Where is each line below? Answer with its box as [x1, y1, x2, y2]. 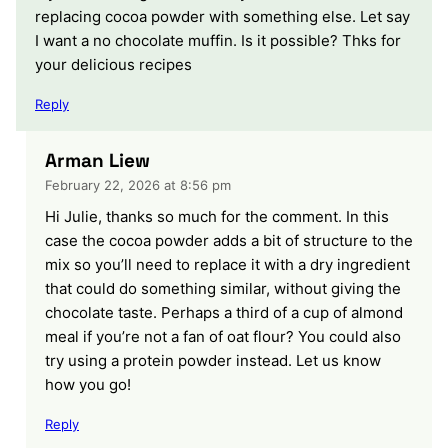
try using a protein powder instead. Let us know [45, 350, 381, 370]
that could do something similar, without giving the [45, 278, 401, 298]
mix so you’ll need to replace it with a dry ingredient [45, 254, 410, 274]
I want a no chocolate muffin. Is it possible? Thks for [35, 30, 401, 50]
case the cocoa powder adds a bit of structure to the [45, 230, 413, 250]
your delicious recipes [35, 54, 192, 74]
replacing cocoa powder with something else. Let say [35, 6, 410, 26]
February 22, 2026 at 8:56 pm [45, 176, 231, 193]
